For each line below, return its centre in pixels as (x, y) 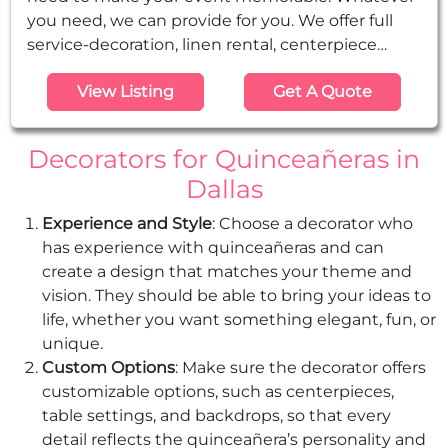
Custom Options (108, 368)
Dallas (224, 189)
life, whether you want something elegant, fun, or (239, 320)
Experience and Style (127, 224)
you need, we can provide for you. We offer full (162, 21)
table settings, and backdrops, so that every (216, 416)
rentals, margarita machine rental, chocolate (203, 69)
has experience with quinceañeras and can (213, 248)
